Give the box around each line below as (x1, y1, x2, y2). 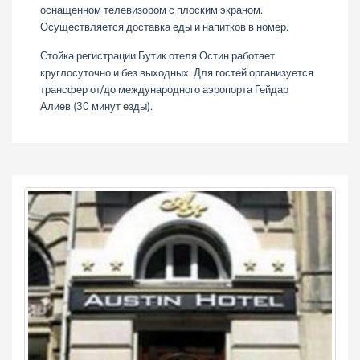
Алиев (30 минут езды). (40, 100, 153, 112)
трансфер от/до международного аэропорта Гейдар (40, 83, 288, 96)
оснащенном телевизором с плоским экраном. (40, 3, 263, 16)
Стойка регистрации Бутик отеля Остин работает (40, 49, 275, 62)
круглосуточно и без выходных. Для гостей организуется (40, 66, 313, 79)
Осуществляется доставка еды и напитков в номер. (40, 20, 288, 33)
